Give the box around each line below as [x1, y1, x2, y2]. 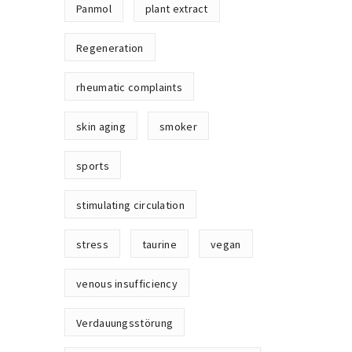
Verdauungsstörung [76, 316, 174, 330]
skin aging [76, 119, 126, 134]
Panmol [76, 2, 112, 16]
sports [76, 159, 109, 173]
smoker [159, 119, 197, 134]
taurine [141, 237, 177, 251]
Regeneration [76, 41, 144, 55]
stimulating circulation [76, 198, 185, 212]
